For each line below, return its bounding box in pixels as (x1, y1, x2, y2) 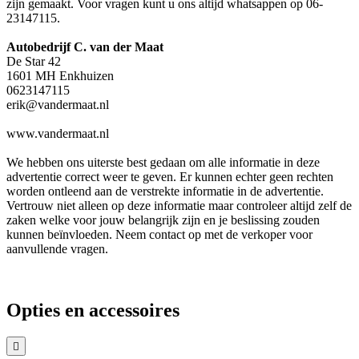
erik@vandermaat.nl (6, 97, 109, 111)
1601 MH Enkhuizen (6, 68, 114, 83)
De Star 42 (6, 54, 61, 68)
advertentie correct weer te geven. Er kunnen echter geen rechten (6, 169, 333, 184)
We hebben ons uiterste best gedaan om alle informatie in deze (6, 155, 320, 169)
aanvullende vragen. (6, 241, 108, 256)
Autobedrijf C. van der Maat (6, 39, 163, 54)
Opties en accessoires (6, 299, 179, 321)
